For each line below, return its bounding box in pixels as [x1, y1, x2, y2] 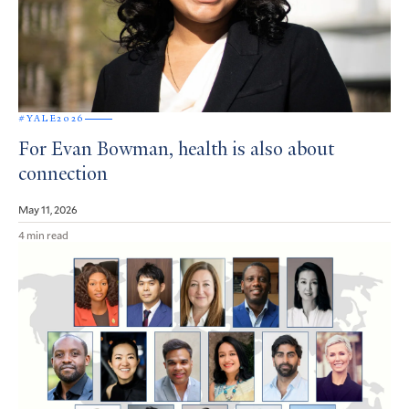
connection [18, 165, 108, 186]
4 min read [18, 227, 68, 243]
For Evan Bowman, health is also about [18, 141, 334, 162]
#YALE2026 [18, 112, 85, 125]
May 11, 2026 [18, 202, 78, 217]
